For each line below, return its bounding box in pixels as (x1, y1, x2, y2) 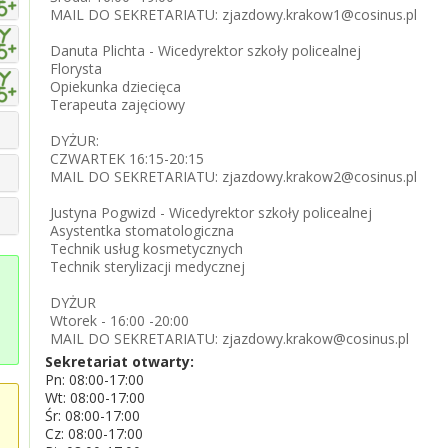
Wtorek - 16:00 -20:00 (50, 311, 189, 330)
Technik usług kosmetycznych (50, 239, 243, 258)
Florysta (50, 59, 102, 78)
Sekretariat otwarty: (45, 352, 194, 371)
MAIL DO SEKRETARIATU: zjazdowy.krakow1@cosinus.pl (50, 5, 417, 24)
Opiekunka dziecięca (50, 77, 181, 96)
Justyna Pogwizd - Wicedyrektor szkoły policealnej (50, 203, 372, 222)
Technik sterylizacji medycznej (50, 257, 245, 276)
